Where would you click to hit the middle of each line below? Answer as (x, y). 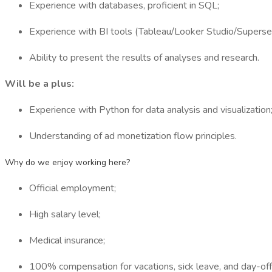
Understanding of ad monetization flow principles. (133, 136)
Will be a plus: (39, 84)
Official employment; (73, 188)
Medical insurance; (67, 240)
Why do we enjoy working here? (67, 162)
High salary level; (65, 214)
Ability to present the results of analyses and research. (144, 58)
